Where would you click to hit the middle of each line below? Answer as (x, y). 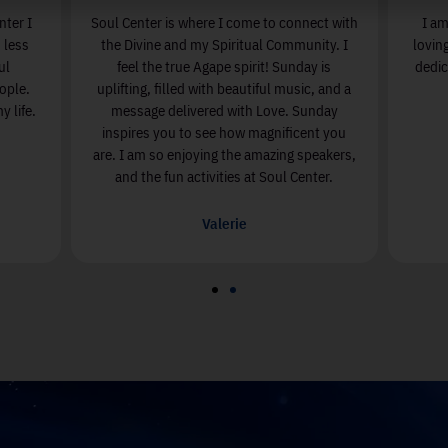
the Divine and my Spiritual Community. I (224, 45)
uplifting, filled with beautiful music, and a (224, 89)
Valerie (224, 224)
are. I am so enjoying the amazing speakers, (224, 155)
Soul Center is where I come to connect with (224, 23)
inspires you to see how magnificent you (224, 133)
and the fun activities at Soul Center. (224, 177)
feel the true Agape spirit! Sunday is (224, 67)
